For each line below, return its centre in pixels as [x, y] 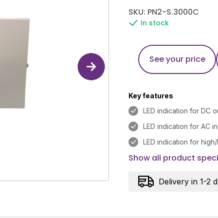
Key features [151, 96]
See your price [177, 59]
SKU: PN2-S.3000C [164, 12]
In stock [155, 23]
